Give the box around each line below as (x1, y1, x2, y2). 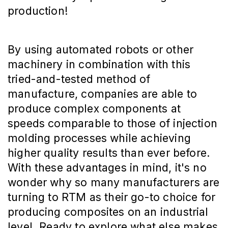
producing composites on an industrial (8, 205, 209, 219)
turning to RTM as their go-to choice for (8, 190, 216, 204)
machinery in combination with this (8, 58, 191, 71)
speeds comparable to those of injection (8, 117, 218, 130)
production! (8, 4, 68, 18)
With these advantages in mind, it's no (8, 161, 207, 175)
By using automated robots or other (8, 43, 194, 56)
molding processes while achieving (8, 131, 191, 145)
